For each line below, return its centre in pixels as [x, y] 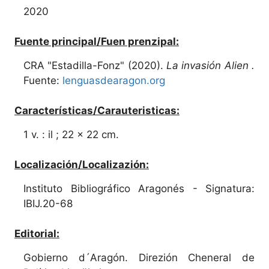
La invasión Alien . [210, 65]
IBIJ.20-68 [48, 204]
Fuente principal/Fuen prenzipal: [97, 41]
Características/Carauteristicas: [97, 110]
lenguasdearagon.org [114, 80]
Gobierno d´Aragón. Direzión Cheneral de [139, 258]
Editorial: [37, 234]
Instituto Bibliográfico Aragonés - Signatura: [139, 189]
